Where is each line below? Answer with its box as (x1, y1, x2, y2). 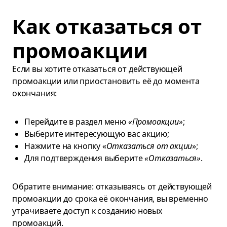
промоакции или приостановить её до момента (12, 75, 200, 87)
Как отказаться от (12, 12, 202, 40)
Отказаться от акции (106, 140, 193, 152)
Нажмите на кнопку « (24, 140, 106, 152)
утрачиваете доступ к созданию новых (12, 205, 162, 216)
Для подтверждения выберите (24, 153, 145, 164)
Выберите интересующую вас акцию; (24, 128, 169, 139)
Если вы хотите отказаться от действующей (12, 63, 182, 74)
